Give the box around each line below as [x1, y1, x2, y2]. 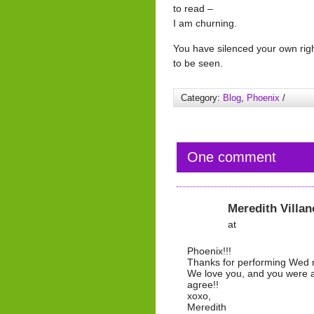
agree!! [187, 279, 219, 290]
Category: [181, 93, 223, 103]
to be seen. [173, 57, 223, 69]
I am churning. [173, 18, 237, 29]
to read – [173, 3, 213, 14]
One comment [187, 149, 276, 165]
